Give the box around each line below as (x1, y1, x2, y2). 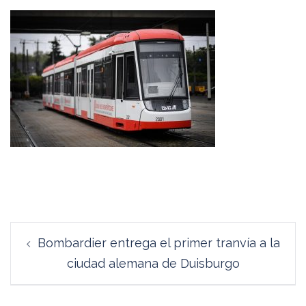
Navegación (10, 220, 117, 242)
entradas (10, 261, 90, 283)
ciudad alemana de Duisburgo (66, 256, 240, 270)
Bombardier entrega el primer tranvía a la (37, 236, 280, 250)
